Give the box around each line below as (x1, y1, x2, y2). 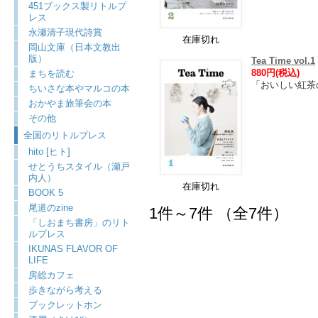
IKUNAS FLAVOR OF (28, 243, 118, 254)
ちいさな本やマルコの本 (28, 83, 130, 94)
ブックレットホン (28, 300, 102, 310)
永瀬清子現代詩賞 (28, 27, 102, 38)
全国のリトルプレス (23, 130, 106, 141)
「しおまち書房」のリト (28, 217, 130, 228)
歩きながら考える (28, 285, 102, 295)
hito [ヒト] (28, 146, 70, 157)
